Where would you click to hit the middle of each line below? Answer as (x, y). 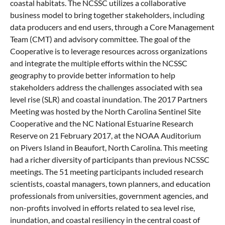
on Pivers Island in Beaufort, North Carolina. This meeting (109, 148)
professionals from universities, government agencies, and (109, 196)
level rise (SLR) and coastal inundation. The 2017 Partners (109, 99)
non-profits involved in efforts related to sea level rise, (102, 208)
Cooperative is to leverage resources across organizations (109, 51)
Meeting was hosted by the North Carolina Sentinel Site (105, 111)
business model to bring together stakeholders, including (107, 15)
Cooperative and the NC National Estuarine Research (102, 124)
